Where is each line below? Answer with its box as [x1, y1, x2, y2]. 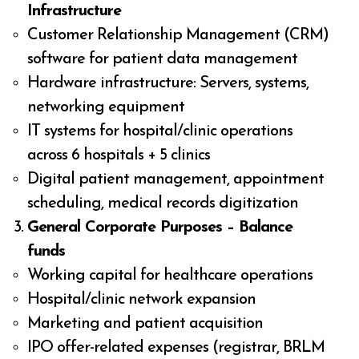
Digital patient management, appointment [27, 171, 325, 188]
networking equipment [27, 99, 185, 115]
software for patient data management [27, 50, 298, 67]
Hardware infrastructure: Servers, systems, [27, 75, 309, 91]
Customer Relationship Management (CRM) [27, 26, 329, 43]
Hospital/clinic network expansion [27, 291, 256, 308]
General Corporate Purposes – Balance [27, 219, 293, 236]
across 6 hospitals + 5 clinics [27, 147, 211, 163]
